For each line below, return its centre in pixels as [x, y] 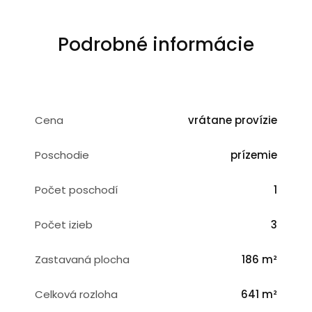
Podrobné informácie [156, 44]
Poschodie [62, 155]
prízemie [254, 155]
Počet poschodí [76, 190]
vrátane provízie [233, 120]
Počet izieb [64, 225]
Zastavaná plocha [82, 259]
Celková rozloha [76, 294]
